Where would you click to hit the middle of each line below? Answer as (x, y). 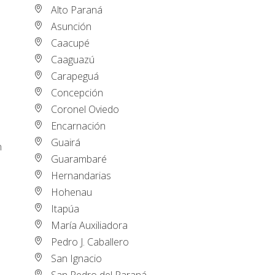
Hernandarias (81, 175)
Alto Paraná (77, 10)
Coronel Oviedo (85, 109)
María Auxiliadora (90, 225)
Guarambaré (79, 159)
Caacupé (71, 43)
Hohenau (72, 192)
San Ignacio (77, 258)
